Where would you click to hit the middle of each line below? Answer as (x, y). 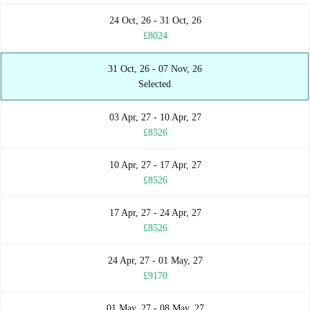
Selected (155, 84)
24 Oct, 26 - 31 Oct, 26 (155, 21)
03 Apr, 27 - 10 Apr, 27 (155, 118)
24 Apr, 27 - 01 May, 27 (155, 261)
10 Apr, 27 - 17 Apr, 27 (155, 165)
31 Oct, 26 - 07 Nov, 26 (155, 69)
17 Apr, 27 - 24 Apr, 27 (155, 213)
